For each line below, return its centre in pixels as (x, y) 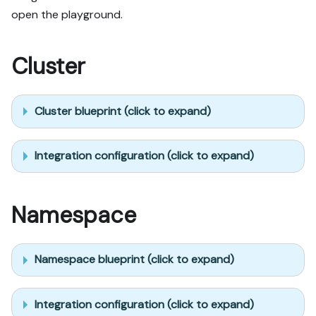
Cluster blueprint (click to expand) (123, 111)
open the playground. (67, 15)
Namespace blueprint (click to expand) (134, 260)
